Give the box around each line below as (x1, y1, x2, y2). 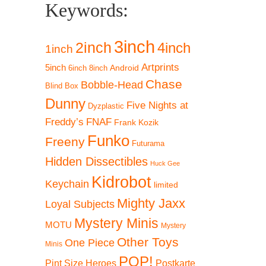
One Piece (65, 237, 115, 249)
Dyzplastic (88, 102, 124, 110)
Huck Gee (150, 160, 180, 167)
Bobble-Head (81, 79, 143, 91)
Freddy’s (45, 116, 84, 128)
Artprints (141, 61, 179, 73)
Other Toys (117, 235, 179, 249)
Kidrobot (91, 173, 151, 191)
